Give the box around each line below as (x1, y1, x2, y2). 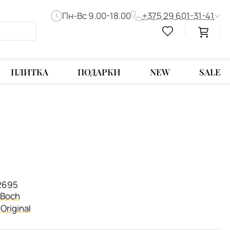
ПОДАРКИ (78, 66, 121, 78)
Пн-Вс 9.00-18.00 (62, 10, 131, 22)
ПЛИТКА (11, 66, 49, 78)
